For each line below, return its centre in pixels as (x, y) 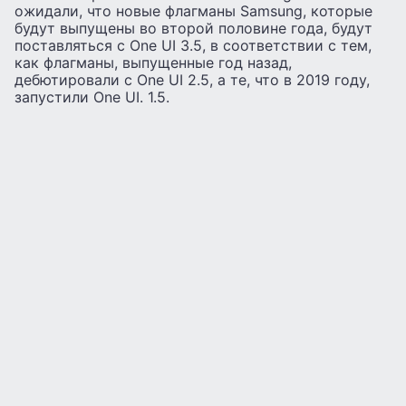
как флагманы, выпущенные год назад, (153, 62)
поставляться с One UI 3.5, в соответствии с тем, (193, 45)
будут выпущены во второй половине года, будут (193, 28)
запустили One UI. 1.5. (92, 97)
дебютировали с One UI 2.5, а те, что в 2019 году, (192, 79)
